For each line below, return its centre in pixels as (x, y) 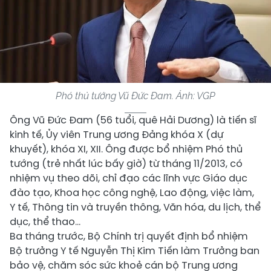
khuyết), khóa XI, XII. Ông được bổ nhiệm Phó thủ (126, 149)
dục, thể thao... (45, 221)
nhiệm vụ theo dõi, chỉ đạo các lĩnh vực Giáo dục (129, 178)
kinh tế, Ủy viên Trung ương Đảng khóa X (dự (116, 134)
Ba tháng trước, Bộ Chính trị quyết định (106, 236)
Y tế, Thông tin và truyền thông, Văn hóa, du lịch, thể (135, 207)
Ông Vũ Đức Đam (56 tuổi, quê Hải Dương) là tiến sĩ (133, 120)
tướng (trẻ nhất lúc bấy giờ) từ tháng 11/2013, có (126, 163)
